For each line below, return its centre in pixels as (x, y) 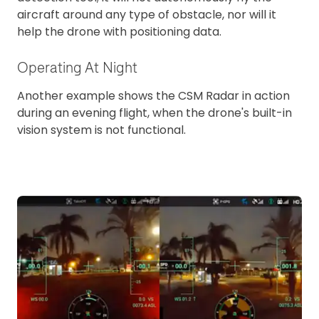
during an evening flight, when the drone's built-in (155, 113)
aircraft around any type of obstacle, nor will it (147, 14)
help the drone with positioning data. (119, 31)
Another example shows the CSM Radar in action (153, 96)
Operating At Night (77, 68)
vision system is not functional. (101, 130)
